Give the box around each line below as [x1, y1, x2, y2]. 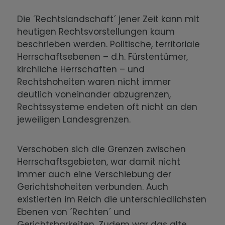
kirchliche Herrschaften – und [17, 63, 145, 76]
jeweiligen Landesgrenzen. [17, 114, 134, 126]
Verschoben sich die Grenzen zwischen [17, 143, 186, 156]
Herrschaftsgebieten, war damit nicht [17, 156, 181, 168]
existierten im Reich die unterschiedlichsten [17, 193, 207, 206]
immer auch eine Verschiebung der [17, 168, 172, 181]
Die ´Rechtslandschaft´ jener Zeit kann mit [17, 13, 200, 26]
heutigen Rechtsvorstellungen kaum [17, 26, 175, 38]
